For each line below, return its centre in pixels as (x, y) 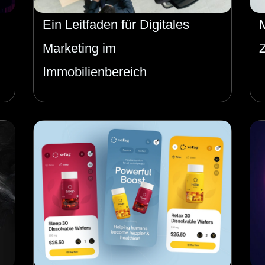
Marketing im (79, 49)
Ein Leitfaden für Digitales (116, 25)
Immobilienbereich (94, 72)
